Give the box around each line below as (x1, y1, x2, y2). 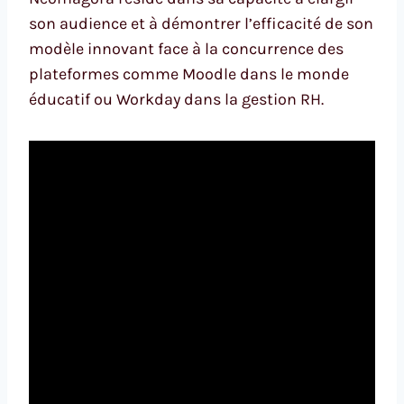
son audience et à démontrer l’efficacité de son (29, 13, 373, 33)
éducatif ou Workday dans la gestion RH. (29, 88, 324, 109)
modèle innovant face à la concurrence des (29, 38, 344, 59)
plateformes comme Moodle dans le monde (29, 63, 349, 84)
